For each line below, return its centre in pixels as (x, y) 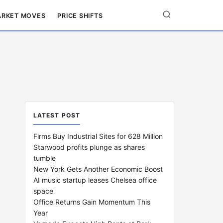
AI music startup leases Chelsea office (95, 180)
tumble (45, 158)
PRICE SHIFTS (80, 15)
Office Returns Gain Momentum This (92, 202)
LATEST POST (57, 115)
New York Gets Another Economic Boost (98, 169)
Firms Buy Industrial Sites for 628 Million (98, 136)
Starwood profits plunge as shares (89, 147)
